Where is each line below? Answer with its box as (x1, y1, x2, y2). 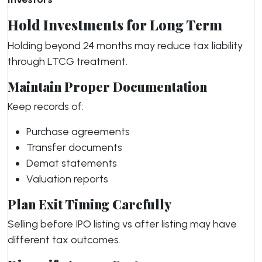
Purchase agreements (26, 125, 130, 138)
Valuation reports (26, 173, 108, 185)
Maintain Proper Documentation (8, 78, 207, 95)
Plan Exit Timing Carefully (8, 195, 171, 212)
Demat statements (26, 157, 117, 170)
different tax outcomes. (8, 233, 120, 246)
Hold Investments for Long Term (8, 16, 222, 34)
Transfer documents (26, 141, 122, 154)
